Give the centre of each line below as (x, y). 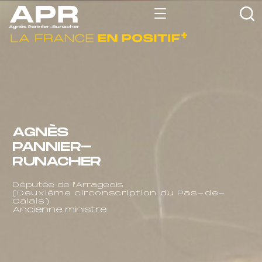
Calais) (31, 201)
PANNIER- (52, 147)
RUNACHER (57, 162)
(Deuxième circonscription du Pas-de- (119, 193)
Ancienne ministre (60, 210)
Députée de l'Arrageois (68, 185)
